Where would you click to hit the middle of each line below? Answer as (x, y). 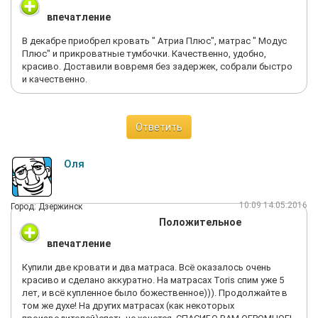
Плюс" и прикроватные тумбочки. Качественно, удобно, (144, 54)
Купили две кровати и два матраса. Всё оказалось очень (147, 267)
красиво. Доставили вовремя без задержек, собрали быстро (157, 66)
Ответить (159, 127)
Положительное (200, 222)
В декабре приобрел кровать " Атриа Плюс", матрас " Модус (154, 41)
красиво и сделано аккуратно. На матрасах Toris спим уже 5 (153, 280)
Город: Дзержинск (46, 207)
